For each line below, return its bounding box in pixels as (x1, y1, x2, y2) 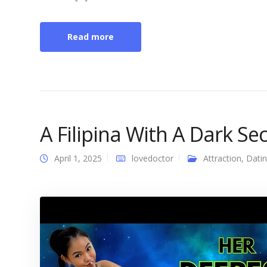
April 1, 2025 (54, 153, 102, 164)
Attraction (203, 153, 241, 164)
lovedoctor (132, 153, 173, 164)
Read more (67, 31, 114, 42)
